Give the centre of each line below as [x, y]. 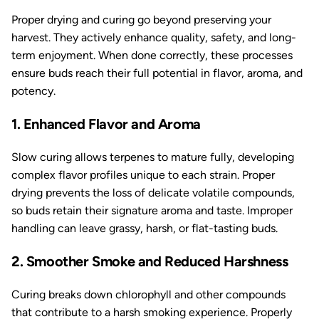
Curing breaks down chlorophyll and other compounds [148, 294]
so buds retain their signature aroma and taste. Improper [152, 210]
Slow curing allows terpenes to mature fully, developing [153, 157]
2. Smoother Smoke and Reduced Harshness [150, 261]
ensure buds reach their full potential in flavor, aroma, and [157, 73]
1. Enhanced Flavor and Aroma [106, 124]
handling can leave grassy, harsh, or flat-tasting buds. [145, 228]
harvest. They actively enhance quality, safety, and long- [154, 37]
